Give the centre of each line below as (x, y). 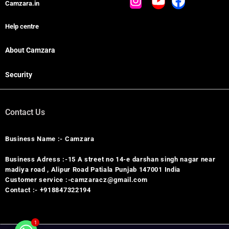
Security (19, 74)
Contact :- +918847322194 (48, 190)
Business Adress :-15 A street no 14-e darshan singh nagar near (110, 159)
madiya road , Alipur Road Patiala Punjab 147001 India (93, 169)
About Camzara (30, 50)
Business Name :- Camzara (50, 139)
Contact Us (25, 112)
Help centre (22, 26)
